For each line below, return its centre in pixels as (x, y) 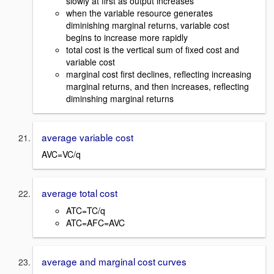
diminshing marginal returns (120, 98)
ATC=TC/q (86, 211)
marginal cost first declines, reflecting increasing (159, 74)
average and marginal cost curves (114, 261)
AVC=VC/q (61, 154)
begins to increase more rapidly (127, 37)
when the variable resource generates (139, 13)
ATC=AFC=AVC (95, 223)
